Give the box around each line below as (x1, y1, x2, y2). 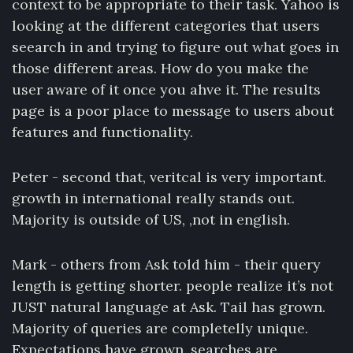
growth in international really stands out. (12, 189, 295, 207)
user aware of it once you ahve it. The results (12, 80, 321, 98)
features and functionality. (12, 123, 193, 141)
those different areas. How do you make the (12, 59, 309, 77)
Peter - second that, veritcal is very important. (12, 168, 326, 186)
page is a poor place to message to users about (12, 102, 334, 120)
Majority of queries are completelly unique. (12, 319, 308, 337)
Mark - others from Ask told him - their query (12, 255, 321, 273)
